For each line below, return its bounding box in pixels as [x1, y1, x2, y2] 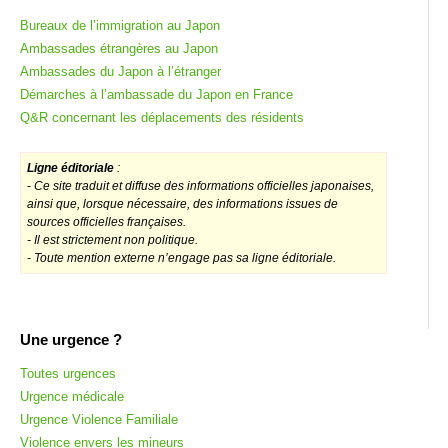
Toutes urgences [20, 365, 116, 381]
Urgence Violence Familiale [20, 411, 178, 427]
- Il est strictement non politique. [27, 232, 198, 247]
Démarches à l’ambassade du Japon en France [20, 86, 293, 102]
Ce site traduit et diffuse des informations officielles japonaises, [34, 178, 374, 193]
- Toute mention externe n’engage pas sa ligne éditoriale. [27, 250, 336, 265]
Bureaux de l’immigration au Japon [20, 17, 220, 33]
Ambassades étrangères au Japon [20, 40, 218, 56]
